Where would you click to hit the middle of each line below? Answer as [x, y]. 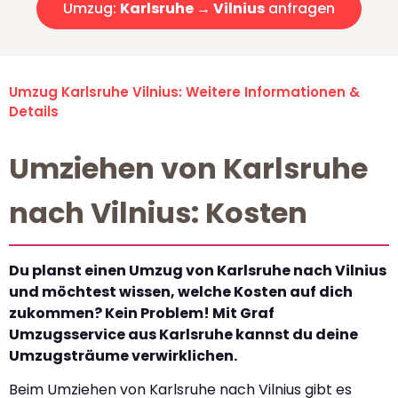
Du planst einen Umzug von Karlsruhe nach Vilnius [198, 271]
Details [34, 112]
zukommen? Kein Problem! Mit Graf [142, 314]
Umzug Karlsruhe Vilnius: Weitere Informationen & [184, 92]
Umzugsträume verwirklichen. [123, 356]
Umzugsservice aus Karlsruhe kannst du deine [183, 335]
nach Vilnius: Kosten [158, 213]
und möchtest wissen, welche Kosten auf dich [181, 292]
